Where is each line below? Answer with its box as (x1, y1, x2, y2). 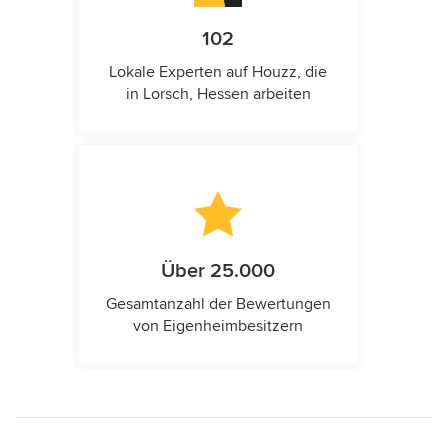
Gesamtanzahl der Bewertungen (105, 294, 331, 315)
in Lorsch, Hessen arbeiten (125, 84, 311, 105)
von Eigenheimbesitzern (133, 316, 303, 337)
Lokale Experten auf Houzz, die (109, 62, 327, 83)
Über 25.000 (161, 259, 275, 284)
